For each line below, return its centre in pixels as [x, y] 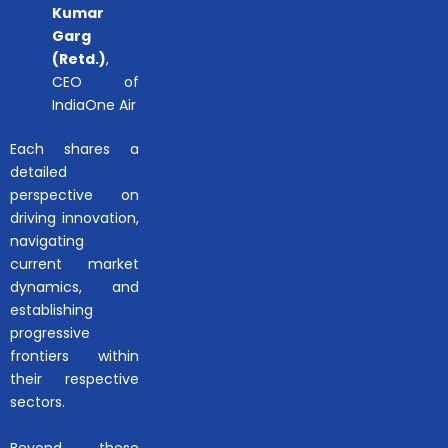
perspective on [75, 195]
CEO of [96, 82]
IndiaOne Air [94, 105]
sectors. [37, 402]
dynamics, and [75, 287]
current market [75, 264]
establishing [51, 310]
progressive [50, 333]
